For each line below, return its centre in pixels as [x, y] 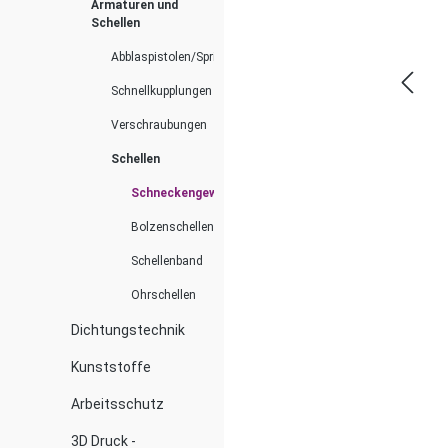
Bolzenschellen [172, 227]
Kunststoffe [111, 367]
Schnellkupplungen [161, 91]
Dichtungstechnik [128, 330]
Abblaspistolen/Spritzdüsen [186, 57]
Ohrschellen [163, 295]
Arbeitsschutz [117, 404]
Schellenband [167, 261]
